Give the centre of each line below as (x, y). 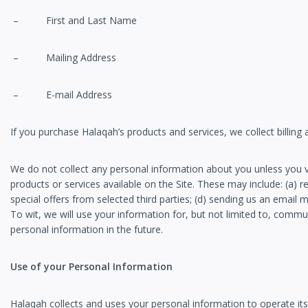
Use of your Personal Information (91, 267)
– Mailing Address (63, 58)
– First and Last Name (74, 21)
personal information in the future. (87, 230)
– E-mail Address (61, 95)
